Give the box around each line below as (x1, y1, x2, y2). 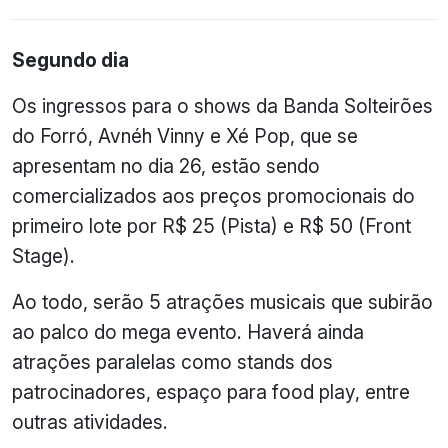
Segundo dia (12, 47, 129, 72)
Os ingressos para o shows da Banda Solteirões (12, 93, 433, 118)
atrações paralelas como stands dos (12, 349, 333, 374)
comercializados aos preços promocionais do (12, 183, 415, 208)
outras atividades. (12, 409, 168, 434)
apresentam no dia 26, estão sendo (12, 153, 320, 178)
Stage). (12, 243, 75, 268)
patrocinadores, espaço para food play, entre (12, 379, 410, 404)
